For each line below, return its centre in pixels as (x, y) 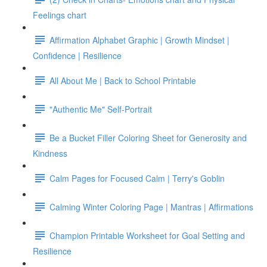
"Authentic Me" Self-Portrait (101, 109)
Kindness (50, 153)
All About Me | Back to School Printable (123, 80)
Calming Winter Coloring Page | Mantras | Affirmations (151, 207)
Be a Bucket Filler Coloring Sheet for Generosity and (148, 137)
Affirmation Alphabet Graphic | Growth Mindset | (139, 40)
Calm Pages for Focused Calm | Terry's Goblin (137, 178)
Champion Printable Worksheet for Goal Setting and (147, 235)
